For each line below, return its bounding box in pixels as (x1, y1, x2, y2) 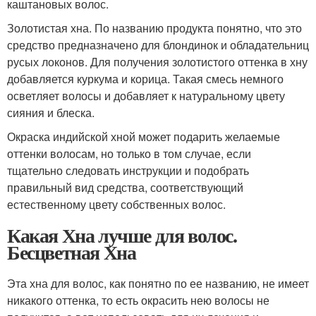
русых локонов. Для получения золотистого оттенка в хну (7, 53, 308, 70)
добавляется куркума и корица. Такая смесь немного (7, 70, 284, 87)
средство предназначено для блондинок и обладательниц (7, 36, 309, 53)
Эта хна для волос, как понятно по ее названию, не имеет (7, 274, 309, 291)
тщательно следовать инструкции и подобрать (7, 162, 249, 178)
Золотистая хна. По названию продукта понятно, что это (7, 19, 302, 36)
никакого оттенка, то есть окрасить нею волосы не (7, 291, 269, 308)
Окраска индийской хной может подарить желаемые (7, 128, 280, 145)
